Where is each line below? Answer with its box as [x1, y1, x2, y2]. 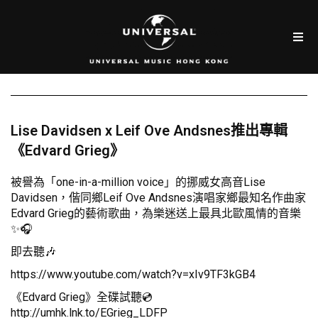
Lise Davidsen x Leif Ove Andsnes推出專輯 [11, 122, 287, 140]
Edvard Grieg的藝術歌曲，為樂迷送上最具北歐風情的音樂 [11, 207, 301, 221]
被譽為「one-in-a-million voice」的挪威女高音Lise [11, 175, 265, 190]
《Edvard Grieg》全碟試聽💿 [11, 290, 153, 305]
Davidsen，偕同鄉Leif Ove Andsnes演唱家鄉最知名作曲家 [11, 191, 306, 205]
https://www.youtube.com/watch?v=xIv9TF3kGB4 [11, 268, 256, 282]
